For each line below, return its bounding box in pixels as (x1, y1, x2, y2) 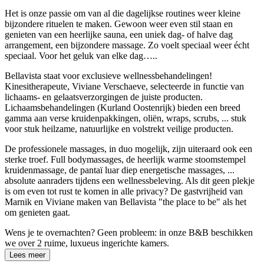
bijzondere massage (71, 40, 143, 51)
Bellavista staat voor (5, 71, 82, 81)
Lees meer (9, 250, 45, 260)
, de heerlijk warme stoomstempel (121, 154, 246, 165)
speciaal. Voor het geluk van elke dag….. (5, 51, 157, 61)
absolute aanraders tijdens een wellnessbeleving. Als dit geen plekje (5, 176, 255, 186)
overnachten (45, 227, 91, 238)
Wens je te (5, 227, 45, 238)
